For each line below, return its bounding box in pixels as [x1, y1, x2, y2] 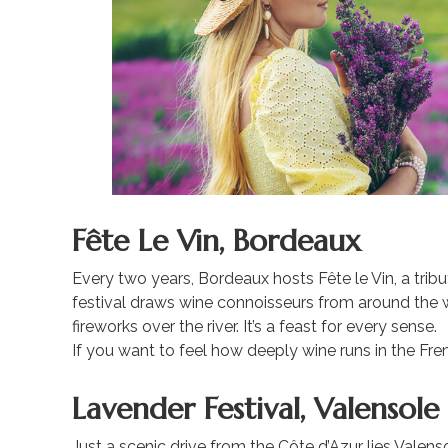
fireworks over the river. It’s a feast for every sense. [72, 317, 437, 337]
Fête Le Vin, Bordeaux [72, 222, 361, 260]
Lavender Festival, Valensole [72, 390, 439, 428]
